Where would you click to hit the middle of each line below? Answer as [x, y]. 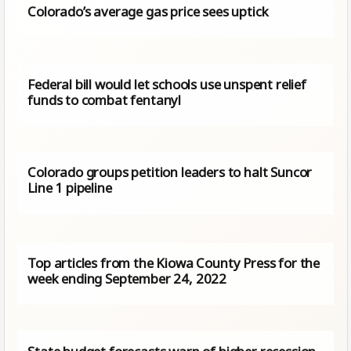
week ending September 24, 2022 [127, 278]
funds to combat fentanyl [105, 100]
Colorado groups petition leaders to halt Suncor [170, 172]
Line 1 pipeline [70, 188]
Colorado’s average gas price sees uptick [148, 11]
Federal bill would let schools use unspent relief [167, 84]
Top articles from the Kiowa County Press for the [174, 262]
